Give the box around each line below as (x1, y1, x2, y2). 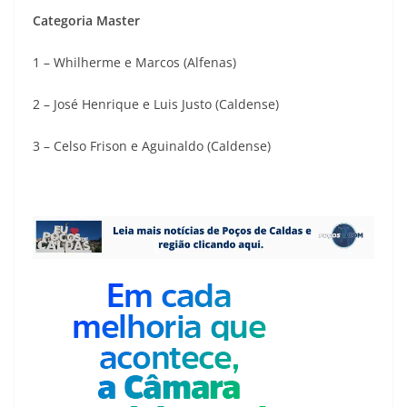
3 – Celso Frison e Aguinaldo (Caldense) (33, 137, 271, 155)
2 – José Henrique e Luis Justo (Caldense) (33, 95, 279, 114)
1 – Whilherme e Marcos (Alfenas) (33, 54, 236, 72)
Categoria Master (33, 12, 140, 30)
